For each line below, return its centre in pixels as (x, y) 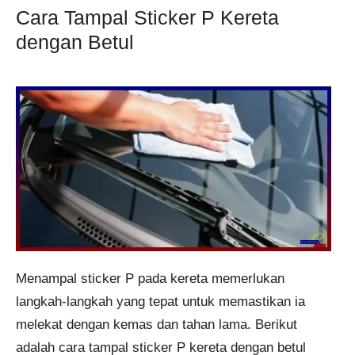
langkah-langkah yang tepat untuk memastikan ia (160, 301)
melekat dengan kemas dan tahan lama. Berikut (157, 324)
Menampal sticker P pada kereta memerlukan (150, 278)
